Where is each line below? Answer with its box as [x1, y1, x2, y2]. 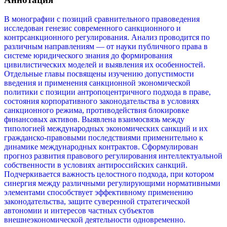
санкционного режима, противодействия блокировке [4, 106, 189, 115]
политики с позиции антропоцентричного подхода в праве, [4, 88, 211, 97]
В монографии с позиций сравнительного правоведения [4, 15, 200, 24]
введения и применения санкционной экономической [4, 79, 191, 88]
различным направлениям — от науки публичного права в [4, 42, 208, 51]
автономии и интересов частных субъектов [4, 206, 154, 215]
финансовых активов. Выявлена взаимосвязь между [4, 115, 184, 124]
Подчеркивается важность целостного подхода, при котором [4, 170, 214, 179]
